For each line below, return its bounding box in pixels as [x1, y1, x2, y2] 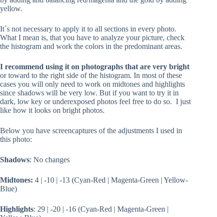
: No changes [30, 155, 70, 164]
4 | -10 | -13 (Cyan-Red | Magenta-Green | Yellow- [35, 176, 188, 185]
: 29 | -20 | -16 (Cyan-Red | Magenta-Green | [33, 205, 169, 214]
